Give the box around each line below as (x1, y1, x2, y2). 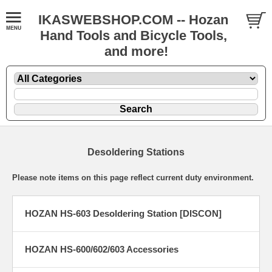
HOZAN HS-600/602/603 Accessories (25, 243, 178, 254)
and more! (104, 44, 168, 59)
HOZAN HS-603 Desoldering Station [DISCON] (25, 208, 222, 219)
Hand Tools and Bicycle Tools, (39, 28, 227, 43)
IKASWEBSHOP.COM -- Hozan (38, 12, 228, 27)
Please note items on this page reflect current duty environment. (12, 172, 254, 182)
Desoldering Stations (87, 146, 185, 157)
